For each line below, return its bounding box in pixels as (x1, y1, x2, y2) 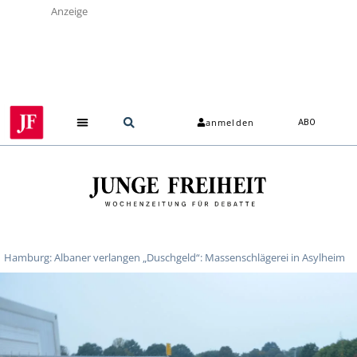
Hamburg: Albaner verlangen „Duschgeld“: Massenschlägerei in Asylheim (4, 249, 345, 265)
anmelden (206, 116, 254, 129)
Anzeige (51, 4, 88, 18)
